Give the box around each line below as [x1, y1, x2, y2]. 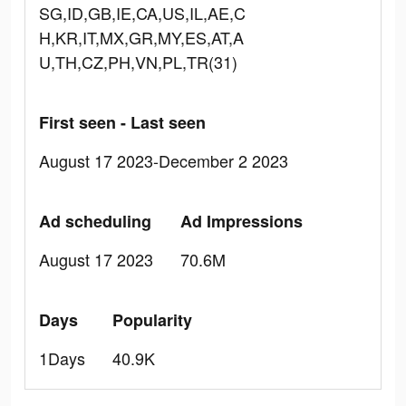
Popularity [112, 308, 192, 332]
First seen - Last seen [39, 111, 206, 134]
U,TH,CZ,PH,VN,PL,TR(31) [39, 50, 237, 73]
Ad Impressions [180, 209, 303, 233]
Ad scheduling [39, 209, 151, 233]
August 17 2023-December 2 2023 [39, 149, 288, 172]
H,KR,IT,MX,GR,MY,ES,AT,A [39, 25, 244, 49]
